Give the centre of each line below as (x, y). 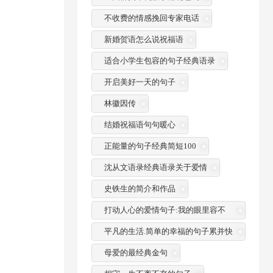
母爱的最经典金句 (136, 252)
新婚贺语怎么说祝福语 (144, 39)
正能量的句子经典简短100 (150, 146)
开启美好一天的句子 (140, 82)
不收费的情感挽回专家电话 (151, 18)
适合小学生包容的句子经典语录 (159, 60)
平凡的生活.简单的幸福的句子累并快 (168, 231)
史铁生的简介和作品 (140, 188)
